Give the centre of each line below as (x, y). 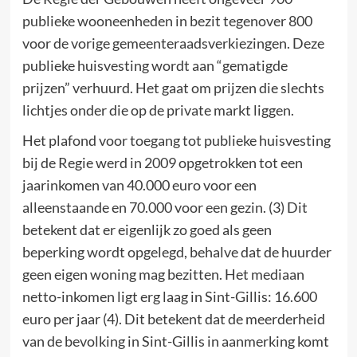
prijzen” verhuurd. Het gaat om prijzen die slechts (173, 87)
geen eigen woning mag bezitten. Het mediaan (163, 274)
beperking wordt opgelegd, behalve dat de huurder (177, 251)
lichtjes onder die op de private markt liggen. (158, 110)
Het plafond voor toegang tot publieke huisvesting (176, 140)
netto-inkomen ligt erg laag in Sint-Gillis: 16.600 (169, 296)
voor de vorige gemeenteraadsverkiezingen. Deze (173, 43)
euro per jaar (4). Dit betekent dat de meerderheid (173, 318)
